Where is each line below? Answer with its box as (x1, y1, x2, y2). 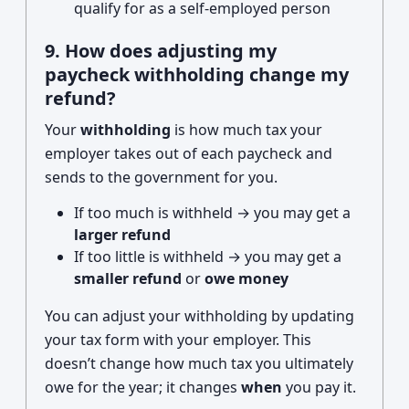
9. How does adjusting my (45, 38, 277, 63)
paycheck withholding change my (45, 62, 349, 87)
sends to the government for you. (45, 167, 278, 187)
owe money (204, 268, 288, 288)
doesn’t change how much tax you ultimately (45, 353, 353, 373)
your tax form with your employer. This (45, 330, 311, 350)
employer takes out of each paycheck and (45, 143, 332, 163)
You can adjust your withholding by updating (45, 306, 354, 326)
